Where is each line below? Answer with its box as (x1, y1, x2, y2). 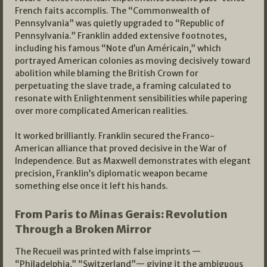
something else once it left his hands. (15, 181, 168, 192)
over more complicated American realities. (15, 105, 188, 117)
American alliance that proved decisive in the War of (15, 143, 227, 154)
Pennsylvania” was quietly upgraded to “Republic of (15, 18, 225, 29)
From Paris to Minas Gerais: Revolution (15, 207, 228, 222)
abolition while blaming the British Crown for (15, 68, 198, 79)
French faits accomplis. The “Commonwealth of (15, 5, 210, 17)
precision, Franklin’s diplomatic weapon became (15, 168, 207, 179)
